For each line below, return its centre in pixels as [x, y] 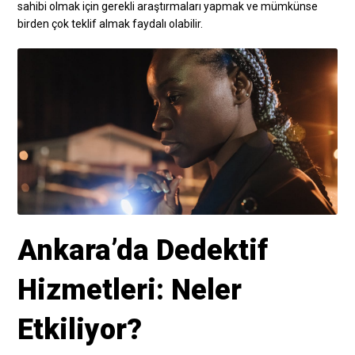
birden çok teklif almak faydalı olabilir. [111, 23]
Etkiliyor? [80, 330]
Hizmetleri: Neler [130, 290]
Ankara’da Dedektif [143, 251]
